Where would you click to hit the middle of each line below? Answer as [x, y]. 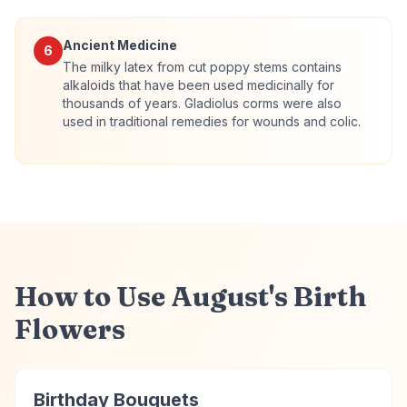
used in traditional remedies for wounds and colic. [212, 121]
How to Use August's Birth [191, 297]
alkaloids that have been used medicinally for [199, 85]
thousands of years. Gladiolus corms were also [202, 103]
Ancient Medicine [120, 45]
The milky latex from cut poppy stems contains [202, 67]
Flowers [70, 329]
